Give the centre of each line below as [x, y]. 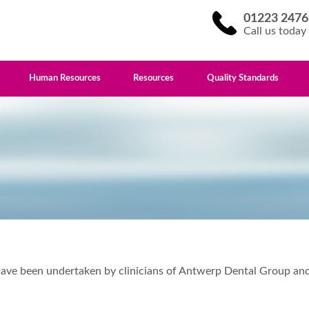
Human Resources [64, 79]
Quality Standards [243, 79]
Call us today [275, 31]
